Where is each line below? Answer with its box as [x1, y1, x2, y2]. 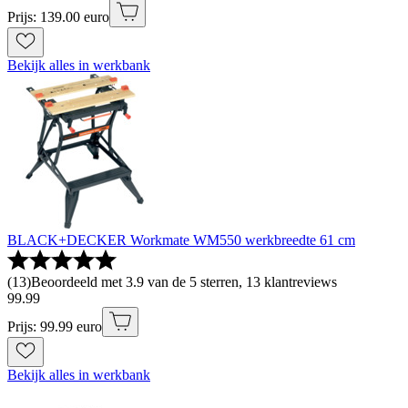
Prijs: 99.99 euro [7, 319, 102, 335]
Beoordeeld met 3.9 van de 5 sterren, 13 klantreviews [31, 274, 337, 291]
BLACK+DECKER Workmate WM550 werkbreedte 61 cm [7, 232, 355, 249]
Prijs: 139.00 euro [7, 9, 109, 25]
